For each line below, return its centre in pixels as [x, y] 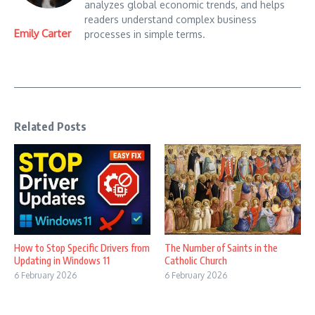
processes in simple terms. [145, 34]
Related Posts [51, 127]
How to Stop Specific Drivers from [82, 248]
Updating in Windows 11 [62, 261]
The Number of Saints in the [221, 248]
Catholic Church [196, 261]
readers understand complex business [171, 19]
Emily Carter [43, 33]
